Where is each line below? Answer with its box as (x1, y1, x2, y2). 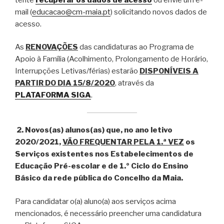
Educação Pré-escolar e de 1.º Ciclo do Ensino (15, 161, 188, 171)
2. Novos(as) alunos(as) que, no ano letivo (16, 125, 172, 135)
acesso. (15, 19, 41, 28)
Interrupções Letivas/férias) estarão (15, 66, 139, 76)
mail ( (15, 7, 32, 16)
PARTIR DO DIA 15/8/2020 (15, 78, 115, 88)
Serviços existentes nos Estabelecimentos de (15, 149, 193, 159)
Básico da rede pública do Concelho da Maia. (15, 173, 183, 183)
